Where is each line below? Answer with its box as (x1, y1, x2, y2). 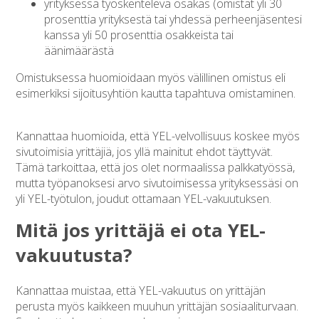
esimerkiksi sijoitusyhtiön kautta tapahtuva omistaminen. (16, 85, 296, 101)
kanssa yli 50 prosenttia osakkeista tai (44, 26, 234, 43)
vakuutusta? (16, 242, 133, 268)
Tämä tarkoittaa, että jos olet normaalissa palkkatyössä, (16, 159, 296, 175)
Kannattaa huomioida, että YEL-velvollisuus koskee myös (16, 127, 300, 144)
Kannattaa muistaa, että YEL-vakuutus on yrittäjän (16, 282, 266, 298)
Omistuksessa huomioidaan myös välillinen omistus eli (16, 69, 286, 85)
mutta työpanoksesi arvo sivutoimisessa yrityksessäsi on (16, 174, 299, 191)
